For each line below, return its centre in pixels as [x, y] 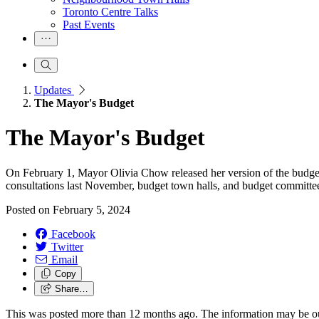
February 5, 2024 [91, 209]
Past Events [89, 25]
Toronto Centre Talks [110, 12]
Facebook [73, 234]
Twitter [67, 246]
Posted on [29, 209]
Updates [54, 90]
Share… [71, 288]
